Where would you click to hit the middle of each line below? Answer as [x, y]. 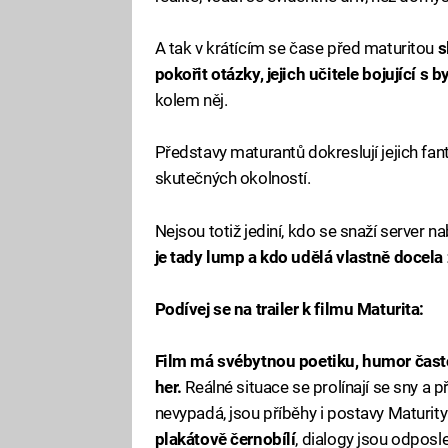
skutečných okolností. [232, 178]
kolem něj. [191, 100]
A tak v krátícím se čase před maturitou [296, 48]
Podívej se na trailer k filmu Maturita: [289, 308]
